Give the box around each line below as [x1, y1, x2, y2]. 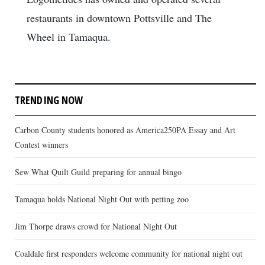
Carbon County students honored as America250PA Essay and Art [15, 124, 235, 135]
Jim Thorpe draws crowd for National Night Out [15, 220, 177, 232]
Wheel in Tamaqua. [27, 29, 111, 44]
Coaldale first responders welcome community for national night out [15, 247, 243, 259]
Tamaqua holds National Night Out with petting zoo [15, 193, 189, 205]
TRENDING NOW [15, 92, 83, 107]
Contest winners [15, 138, 68, 150]
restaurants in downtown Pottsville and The [27, 10, 212, 25]
